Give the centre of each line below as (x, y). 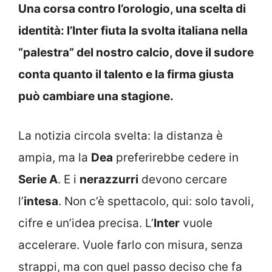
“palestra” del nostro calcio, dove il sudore (136, 53)
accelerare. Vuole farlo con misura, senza (131, 245)
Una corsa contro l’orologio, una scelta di (132, 9)
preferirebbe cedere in (176, 157)
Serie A (38, 179)
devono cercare (183, 179)
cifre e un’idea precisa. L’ (86, 223)
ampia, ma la (55, 157)
